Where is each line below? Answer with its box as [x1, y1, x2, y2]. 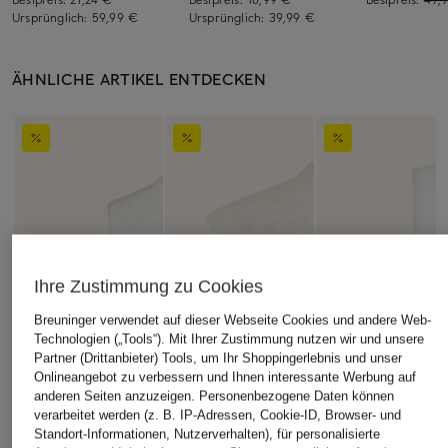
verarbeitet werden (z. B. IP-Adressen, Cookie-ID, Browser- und [33, 407, 401, 423]
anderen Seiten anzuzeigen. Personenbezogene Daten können [33, 388, 394, 404]
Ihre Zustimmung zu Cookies [33, 276, 263, 297]
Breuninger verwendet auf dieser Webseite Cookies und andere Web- [33, 312, 431, 328]
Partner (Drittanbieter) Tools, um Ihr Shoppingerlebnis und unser [33, 350, 402, 366]
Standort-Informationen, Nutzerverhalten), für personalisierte [33, 426, 380, 442]
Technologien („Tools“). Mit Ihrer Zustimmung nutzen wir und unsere [33, 331, 424, 347]
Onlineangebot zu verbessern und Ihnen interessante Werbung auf [33, 369, 416, 385]
